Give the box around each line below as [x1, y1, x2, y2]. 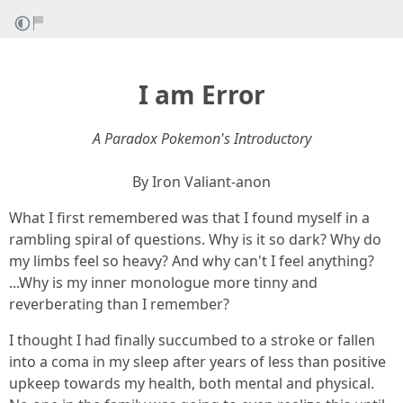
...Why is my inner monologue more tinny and [9, 273, 318, 292]
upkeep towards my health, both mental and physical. [9, 373, 374, 393]
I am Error [138, 77, 265, 112]
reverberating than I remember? [9, 294, 229, 314]
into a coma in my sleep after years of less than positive [9, 352, 386, 372]
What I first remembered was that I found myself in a [9, 208, 370, 228]
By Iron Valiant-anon [132, 172, 271, 192]
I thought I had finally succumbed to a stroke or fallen [9, 330, 375, 350]
